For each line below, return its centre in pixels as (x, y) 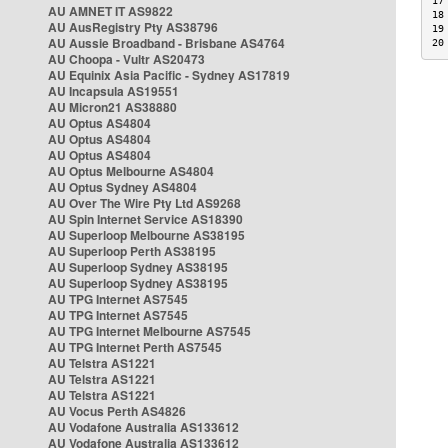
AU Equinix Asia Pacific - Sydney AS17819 (169, 75)
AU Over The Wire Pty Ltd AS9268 (144, 203)
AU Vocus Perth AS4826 (117, 411)
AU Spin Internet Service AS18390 (145, 219)
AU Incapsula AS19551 (113, 91)
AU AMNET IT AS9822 (110, 11)
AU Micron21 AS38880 (112, 107)
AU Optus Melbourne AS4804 (131, 171)
